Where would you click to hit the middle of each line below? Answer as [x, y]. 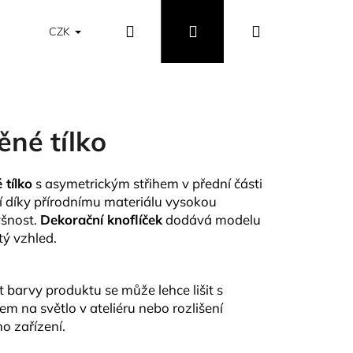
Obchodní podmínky [73, 32]
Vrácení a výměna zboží [236, 32]
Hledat [158, 30]
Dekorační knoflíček [101, 219]
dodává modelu [212, 219]
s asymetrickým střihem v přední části [147, 183]
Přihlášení [233, 30]
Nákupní [290, 30]
